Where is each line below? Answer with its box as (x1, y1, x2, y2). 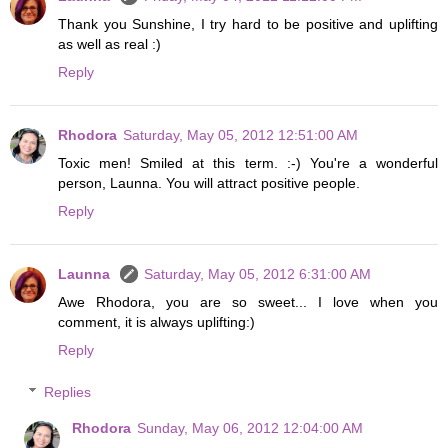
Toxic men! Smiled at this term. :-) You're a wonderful (58, 155, 438, 172)
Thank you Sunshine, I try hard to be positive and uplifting (58, 16, 438, 33)
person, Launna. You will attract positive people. (58, 175, 360, 192)
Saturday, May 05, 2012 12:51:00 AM (123, 127, 358, 144)
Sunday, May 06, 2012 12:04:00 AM (137, 419, 364, 436)
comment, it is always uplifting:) (58, 314, 255, 331)
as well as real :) (58, 36, 161, 53)
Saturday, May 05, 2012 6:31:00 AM (144, 266, 371, 283)
